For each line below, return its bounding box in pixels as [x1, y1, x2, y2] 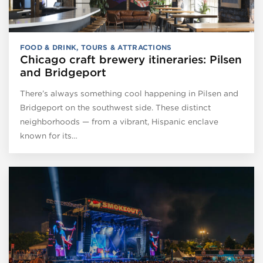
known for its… [19, 130, 77, 140]
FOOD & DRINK [19, 42, 77, 52]
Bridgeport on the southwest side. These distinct [19, 102, 211, 112]
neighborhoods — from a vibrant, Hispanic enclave [19, 116, 218, 126]
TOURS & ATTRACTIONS [80, 42, 172, 52]
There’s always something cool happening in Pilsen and [19, 88, 238, 98]
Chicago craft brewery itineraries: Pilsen [19, 53, 242, 67]
